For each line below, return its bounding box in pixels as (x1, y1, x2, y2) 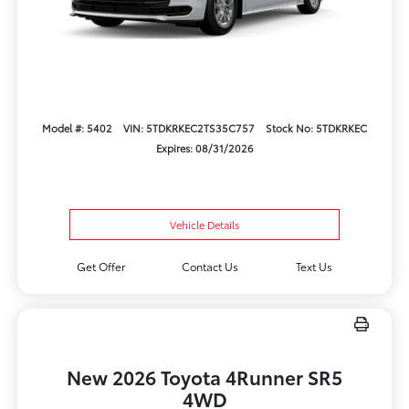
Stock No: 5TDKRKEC (266, 120, 368, 135)
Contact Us (182, 258, 239, 275)
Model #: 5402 (41, 120, 112, 135)
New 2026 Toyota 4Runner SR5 (67, 363, 342, 391)
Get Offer (76, 258, 125, 275)
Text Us (296, 258, 333, 275)
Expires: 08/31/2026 (155, 140, 254, 155)
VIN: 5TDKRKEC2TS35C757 (123, 120, 255, 135)
